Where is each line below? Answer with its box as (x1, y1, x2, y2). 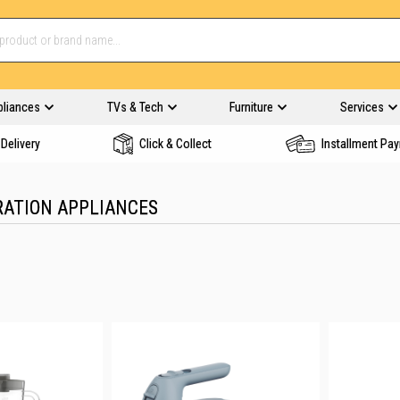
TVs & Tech (106, 100, 163, 114)
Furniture (229, 100, 273, 114)
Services (339, 100, 384, 114)
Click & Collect (139, 137, 212, 151)
